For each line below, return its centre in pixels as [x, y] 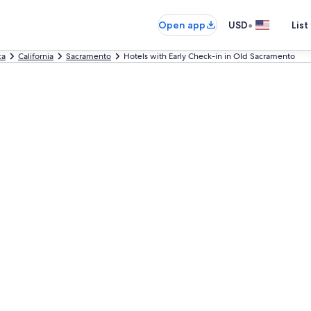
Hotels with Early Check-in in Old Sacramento [209, 56]
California [36, 56]
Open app [182, 25]
